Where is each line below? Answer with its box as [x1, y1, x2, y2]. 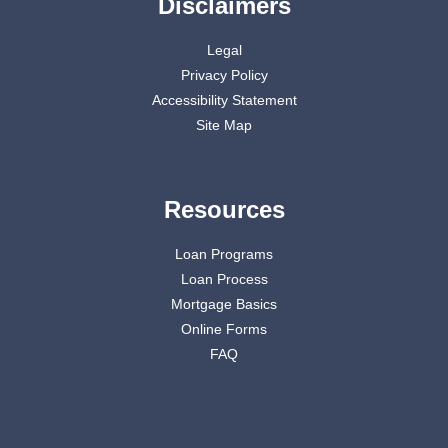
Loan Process [180, 271, 268, 288]
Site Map [196, 117, 252, 134]
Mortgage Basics [171, 296, 277, 313]
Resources [163, 196, 285, 224]
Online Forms [181, 321, 267, 338]
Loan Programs [175, 246, 273, 263]
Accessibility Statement [151, 92, 297, 109]
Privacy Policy [180, 67, 268, 84]
